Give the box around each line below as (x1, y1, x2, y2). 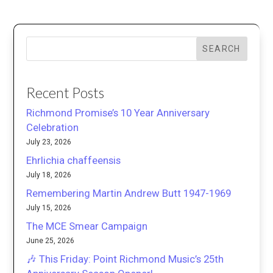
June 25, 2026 (26, 236, 75, 246)
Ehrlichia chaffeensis (26, 154, 121, 167)
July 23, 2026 (26, 138, 72, 147)
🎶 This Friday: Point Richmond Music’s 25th (26, 253, 224, 266)
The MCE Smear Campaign (26, 220, 148, 233)
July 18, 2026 (26, 171, 72, 180)
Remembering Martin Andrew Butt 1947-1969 (26, 187, 232, 200)
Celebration (26, 121, 79, 134)
